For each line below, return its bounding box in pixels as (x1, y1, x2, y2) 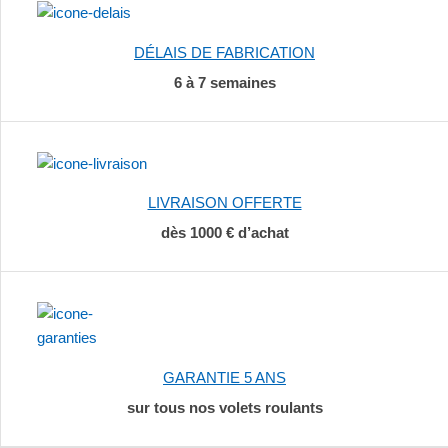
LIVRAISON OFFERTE (147, 194, 302, 212)
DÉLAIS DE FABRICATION (134, 43, 315, 61)
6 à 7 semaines (173, 73, 276, 91)
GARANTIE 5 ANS (163, 368, 286, 386)
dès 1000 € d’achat (160, 224, 289, 242)
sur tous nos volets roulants (126, 398, 323, 416)
